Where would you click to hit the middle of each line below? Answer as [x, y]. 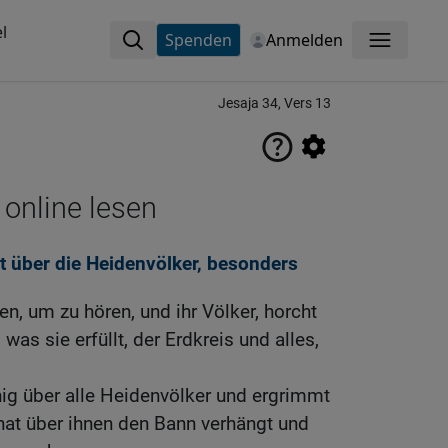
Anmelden [304, 40]
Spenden [198, 40]
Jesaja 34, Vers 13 [274, 103]
